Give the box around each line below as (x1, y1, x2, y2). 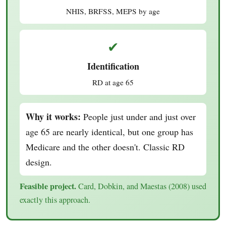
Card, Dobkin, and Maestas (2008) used (76, 180, 206, 192)
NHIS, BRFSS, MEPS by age (66, 6, 160, 16)
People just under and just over (81, 110, 196, 123)
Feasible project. (20, 180, 76, 192)
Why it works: (26, 109, 81, 123)
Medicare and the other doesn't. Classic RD (26, 140, 185, 153)
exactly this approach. (20, 194, 90, 205)
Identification (87, 59, 139, 73)
